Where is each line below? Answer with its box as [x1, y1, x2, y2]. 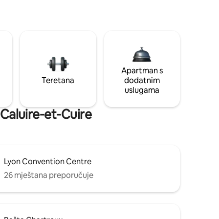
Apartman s [121, 65, 163, 76]
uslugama [124, 85, 159, 95]
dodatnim [124, 75, 160, 86]
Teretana [42, 75, 75, 86]
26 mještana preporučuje [4, 170, 93, 180]
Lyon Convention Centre [4, 156, 91, 167]
